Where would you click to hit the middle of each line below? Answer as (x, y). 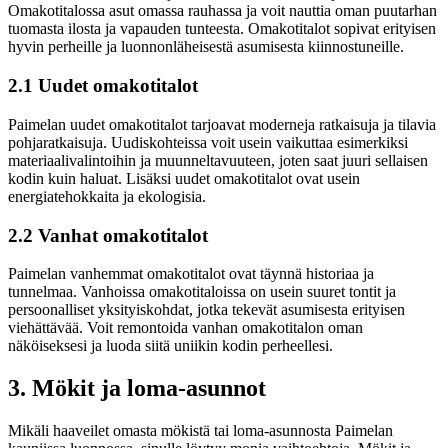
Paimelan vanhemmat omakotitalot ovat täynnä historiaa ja (191, 274)
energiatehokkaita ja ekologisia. (107, 196)
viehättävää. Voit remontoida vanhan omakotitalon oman (185, 328)
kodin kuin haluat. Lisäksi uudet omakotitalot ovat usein (184, 178)
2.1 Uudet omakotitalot (103, 86)
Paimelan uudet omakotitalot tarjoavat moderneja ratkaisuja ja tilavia (222, 124)
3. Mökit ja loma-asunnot (137, 388)
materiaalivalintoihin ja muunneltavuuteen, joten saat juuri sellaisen (218, 160)
